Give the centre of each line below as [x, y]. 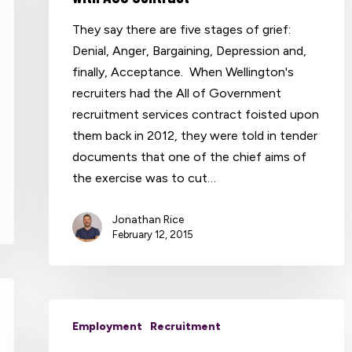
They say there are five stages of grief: [181, 29]
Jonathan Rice [148, 220]
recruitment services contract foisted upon [196, 114]
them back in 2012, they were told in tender [195, 136]
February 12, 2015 [153, 235]
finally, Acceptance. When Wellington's [183, 72]
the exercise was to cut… [144, 178]
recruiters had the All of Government [177, 93]
